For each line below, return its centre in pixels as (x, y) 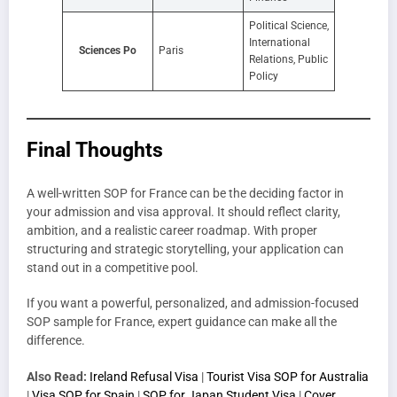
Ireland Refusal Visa (144, 376)
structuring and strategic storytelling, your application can (185, 249)
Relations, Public (288, 59)
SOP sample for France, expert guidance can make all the (182, 322)
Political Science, (289, 25)
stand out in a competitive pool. (113, 268)
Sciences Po (108, 50)
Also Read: (57, 376)
